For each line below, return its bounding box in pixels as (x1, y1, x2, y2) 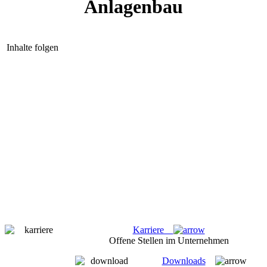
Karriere (132, 224, 173, 235)
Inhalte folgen (7, 42, 58, 52)
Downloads (162, 255, 206, 266)
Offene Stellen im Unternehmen (108, 235, 229, 246)
